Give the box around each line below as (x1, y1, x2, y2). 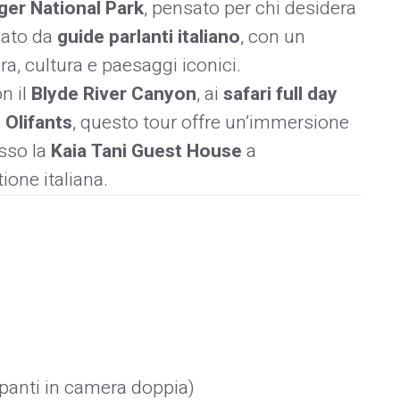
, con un (240, 22, 305, 51)
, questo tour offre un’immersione (72, 108, 349, 137)
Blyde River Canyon (31, 79, 196, 108)
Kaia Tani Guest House (51, 137, 242, 165)
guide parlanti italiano (57, 22, 240, 51)
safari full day (223, 79, 337, 108)
